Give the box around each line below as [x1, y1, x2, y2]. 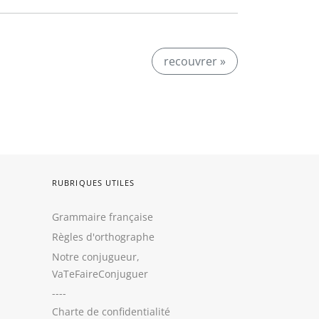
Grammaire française [52, 210, 153, 224]
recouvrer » [164, 53, 226, 69]
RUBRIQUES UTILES [52, 177, 135, 188]
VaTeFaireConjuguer [52, 267, 148, 281]
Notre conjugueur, [52, 250, 140, 263]
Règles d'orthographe [52, 230, 155, 244]
